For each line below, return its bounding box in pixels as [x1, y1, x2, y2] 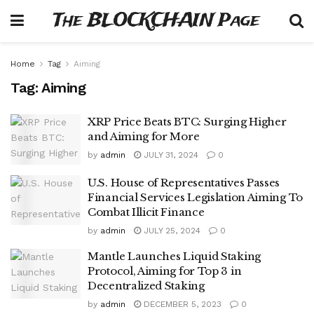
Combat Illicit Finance [88, 205, 205, 219]
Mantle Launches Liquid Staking [88, 249, 261, 263]
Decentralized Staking [88, 278, 205, 292]
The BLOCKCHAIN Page [53, 8, 260, 34]
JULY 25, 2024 [141, 225, 200, 235]
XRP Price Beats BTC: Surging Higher [88, 115, 287, 128]
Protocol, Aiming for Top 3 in [88, 264, 242, 278]
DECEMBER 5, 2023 [141, 299, 221, 309]
